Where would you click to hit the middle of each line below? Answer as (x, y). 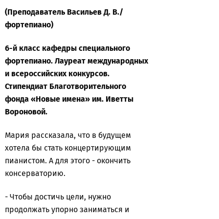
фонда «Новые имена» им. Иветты (69, 99)
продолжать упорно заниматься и (67, 209)
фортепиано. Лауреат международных (77, 61)
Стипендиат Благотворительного (66, 86)
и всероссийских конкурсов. (57, 74)
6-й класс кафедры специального (67, 48)
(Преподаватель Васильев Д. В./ (64, 12)
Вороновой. (26, 112)
